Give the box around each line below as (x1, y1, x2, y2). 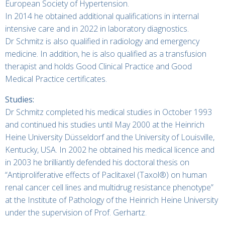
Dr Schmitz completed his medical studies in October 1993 (5, 106, 212, 118)
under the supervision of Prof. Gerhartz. (5, 207, 147, 218)
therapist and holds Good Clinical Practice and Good (5, 61, 192, 72)
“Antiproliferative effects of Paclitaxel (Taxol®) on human (5, 169, 207, 180)
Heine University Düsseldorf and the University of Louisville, (5, 132, 214, 143)
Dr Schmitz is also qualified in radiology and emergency (5, 36, 199, 47)
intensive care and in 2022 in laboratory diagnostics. (5, 23, 189, 34)
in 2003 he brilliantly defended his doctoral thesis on (5, 157, 189, 168)
